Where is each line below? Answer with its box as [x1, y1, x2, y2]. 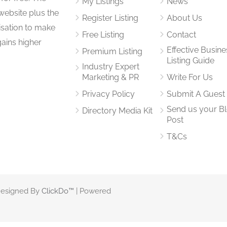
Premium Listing [82, 46, 143, 56]
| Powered [74, 186, 111, 196]
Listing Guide [166, 55, 214, 65]
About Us [166, 13, 202, 23]
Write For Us [166, 72, 213, 82]
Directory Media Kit [82, 105, 153, 116]
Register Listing [82, 13, 139, 23]
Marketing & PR [82, 72, 139, 82]
